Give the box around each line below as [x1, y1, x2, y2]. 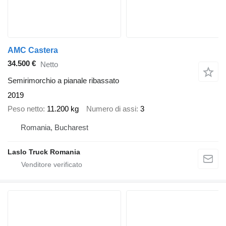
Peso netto [8, 104, 43, 113]
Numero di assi [86, 104, 136, 113]
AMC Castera [8, 46, 58, 55]
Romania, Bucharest [21, 123, 88, 132]
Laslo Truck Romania [8, 148, 80, 156]
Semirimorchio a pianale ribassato [8, 76, 119, 85]
